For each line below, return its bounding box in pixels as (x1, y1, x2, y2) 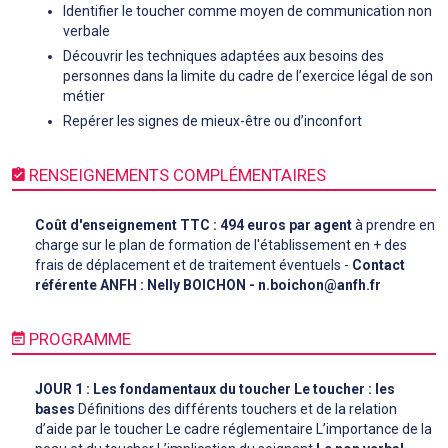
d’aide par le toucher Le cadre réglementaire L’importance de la (35, 420, 432, 437)
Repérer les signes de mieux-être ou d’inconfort (63, 112, 362, 129)
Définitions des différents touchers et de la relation (75, 400, 397, 417)
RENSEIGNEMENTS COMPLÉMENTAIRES (25, 164, 326, 185)
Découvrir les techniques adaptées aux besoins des (63, 47, 384, 64)
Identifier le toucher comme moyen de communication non (63, 2, 432, 19)
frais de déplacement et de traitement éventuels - (35, 256, 352, 273)
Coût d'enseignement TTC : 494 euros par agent (35, 216, 352, 233)
